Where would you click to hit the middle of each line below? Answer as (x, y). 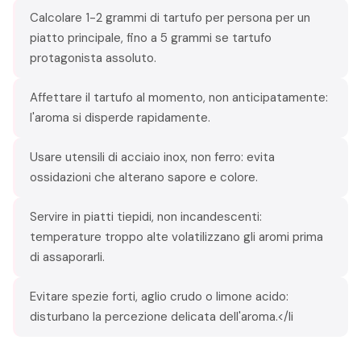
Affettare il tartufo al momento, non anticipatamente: (179, 97)
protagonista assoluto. (93, 58)
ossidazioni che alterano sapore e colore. (144, 177)
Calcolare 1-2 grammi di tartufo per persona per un (170, 17)
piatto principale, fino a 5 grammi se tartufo (151, 37)
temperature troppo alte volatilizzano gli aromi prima (176, 237)
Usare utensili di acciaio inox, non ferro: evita (152, 157)
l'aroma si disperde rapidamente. (120, 117)
